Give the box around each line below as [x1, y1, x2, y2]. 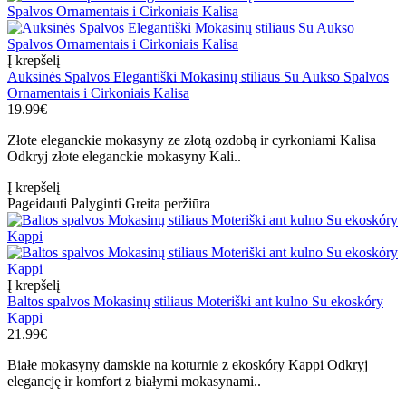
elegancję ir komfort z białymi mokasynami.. [7, 373, 261, 390]
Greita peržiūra [125, 196, 210, 212]
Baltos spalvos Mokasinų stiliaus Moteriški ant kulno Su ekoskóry [7, 294, 383, 310]
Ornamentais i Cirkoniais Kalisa [7, 85, 189, 101]
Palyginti [71, 196, 121, 212]
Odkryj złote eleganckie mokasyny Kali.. [7, 149, 241, 165]
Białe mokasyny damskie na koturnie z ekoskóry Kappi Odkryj [7, 357, 368, 373]
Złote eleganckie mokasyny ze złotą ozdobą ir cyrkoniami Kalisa [7, 132, 376, 149]
